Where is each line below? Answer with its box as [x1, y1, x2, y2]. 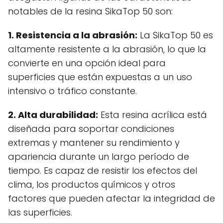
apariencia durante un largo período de [8, 150, 189, 163]
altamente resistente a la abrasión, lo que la [8, 43, 206, 56]
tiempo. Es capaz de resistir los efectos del [8, 164, 197, 177]
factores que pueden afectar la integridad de [8, 192, 215, 205]
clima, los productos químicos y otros [8, 178, 175, 191]
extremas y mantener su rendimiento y [8, 136, 180, 149]
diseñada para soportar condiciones [8, 122, 174, 135]
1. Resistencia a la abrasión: [8, 29, 137, 42]
